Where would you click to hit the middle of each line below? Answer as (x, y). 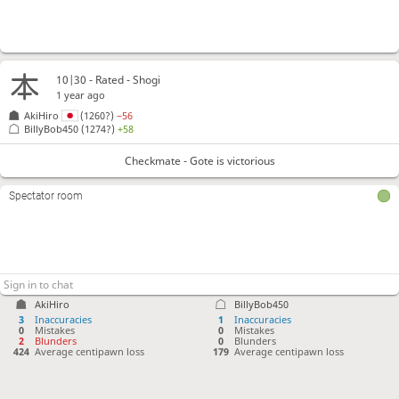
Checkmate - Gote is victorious (199, 161)
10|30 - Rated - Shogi (109, 79)
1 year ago (81, 94)
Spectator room (46, 196)
